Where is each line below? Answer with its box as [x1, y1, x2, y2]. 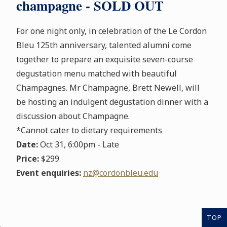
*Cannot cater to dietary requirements [16, 125, 162, 136]
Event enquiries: [16, 167, 81, 179]
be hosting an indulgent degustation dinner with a [16, 96, 208, 108]
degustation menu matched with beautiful [16, 68, 177, 80]
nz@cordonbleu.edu [83, 167, 158, 179]
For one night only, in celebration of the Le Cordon [16, 25, 207, 37]
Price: [16, 153, 39, 165]
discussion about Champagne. [16, 110, 130, 122]
